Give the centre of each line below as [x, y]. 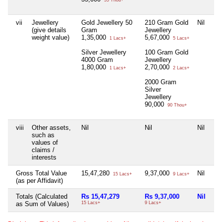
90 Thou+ [176, 105]
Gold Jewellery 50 [107, 23]
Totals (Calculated [42, 197]
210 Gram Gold [166, 23]
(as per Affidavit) [39, 181]
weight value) [51, 38]
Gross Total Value [41, 173]
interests [44, 158]
